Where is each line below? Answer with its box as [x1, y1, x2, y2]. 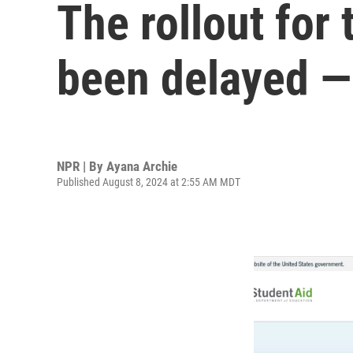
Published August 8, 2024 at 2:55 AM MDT [57, 175, 240, 188]
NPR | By [57, 158, 106, 174]
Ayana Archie [106, 158, 177, 174]
